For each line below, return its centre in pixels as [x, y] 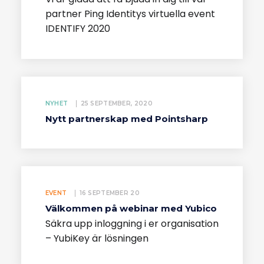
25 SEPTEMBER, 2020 [116, 104]
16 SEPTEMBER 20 [109, 193]
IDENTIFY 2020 [77, 28]
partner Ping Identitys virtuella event [130, 14]
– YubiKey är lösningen [97, 238]
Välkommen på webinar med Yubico [131, 208]
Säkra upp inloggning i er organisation [132, 223]
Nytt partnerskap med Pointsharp [126, 119]
